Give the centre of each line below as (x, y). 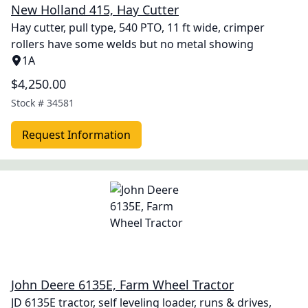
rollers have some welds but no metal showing (132, 44)
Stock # (29, 103)
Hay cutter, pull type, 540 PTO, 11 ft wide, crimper (138, 27)
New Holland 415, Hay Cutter (95, 10)
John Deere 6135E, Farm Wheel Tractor (122, 285)
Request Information (76, 135)
